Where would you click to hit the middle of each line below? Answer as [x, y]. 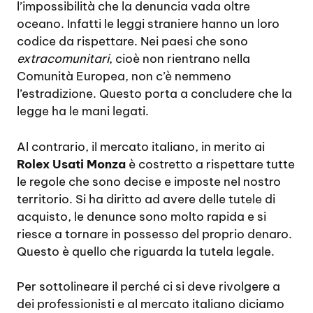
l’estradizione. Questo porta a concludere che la [154, 94]
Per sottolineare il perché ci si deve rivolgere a [148, 286]
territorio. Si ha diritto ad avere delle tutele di [146, 199]
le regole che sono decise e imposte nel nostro [149, 181]
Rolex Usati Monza [71, 164]
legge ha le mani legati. [83, 111]
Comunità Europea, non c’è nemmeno [124, 76]
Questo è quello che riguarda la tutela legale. [146, 251]
